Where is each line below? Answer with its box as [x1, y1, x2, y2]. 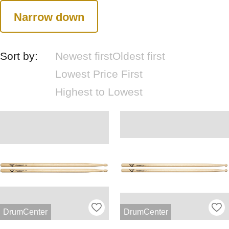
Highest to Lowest [55, 86, 143, 98]
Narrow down [14, 10, 84, 24]
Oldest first [112, 50, 166, 62]
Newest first [55, 50, 113, 62]
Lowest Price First [55, 68, 143, 80]
